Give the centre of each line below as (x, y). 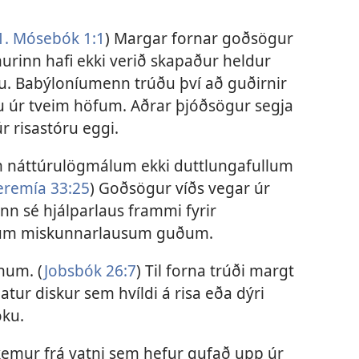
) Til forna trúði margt (215, 271)
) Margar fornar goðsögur (199, 38)
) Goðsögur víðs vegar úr (179, 188)
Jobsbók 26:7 (90, 271)
